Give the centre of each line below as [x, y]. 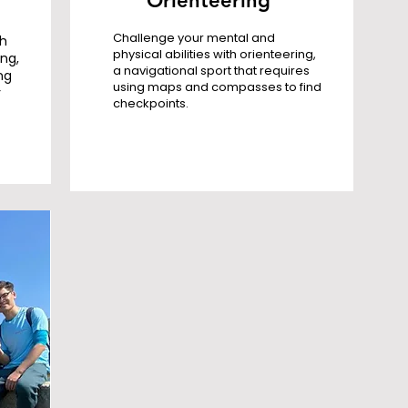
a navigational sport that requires [211, 71]
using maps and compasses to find [217, 87]
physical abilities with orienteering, [214, 54]
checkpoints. [153, 103]
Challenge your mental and [194, 38]
